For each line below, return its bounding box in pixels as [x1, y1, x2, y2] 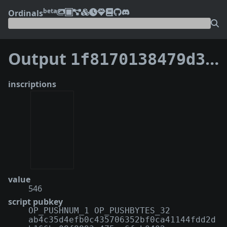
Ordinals [8, 7, 43, 19]
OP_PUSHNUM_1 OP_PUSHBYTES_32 [28, 206, 170, 216]
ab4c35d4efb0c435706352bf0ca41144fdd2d [28, 215, 216, 225]
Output [8, 48, 70, 70]
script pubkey [8, 196, 63, 208]
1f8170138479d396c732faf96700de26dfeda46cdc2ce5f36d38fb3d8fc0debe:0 [70, 50, 205, 69]
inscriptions [8, 78, 56, 90]
